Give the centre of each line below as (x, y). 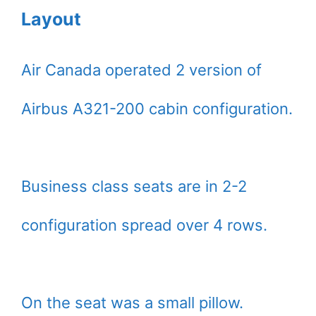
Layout (51, 19)
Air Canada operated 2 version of (141, 70)
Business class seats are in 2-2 (134, 187)
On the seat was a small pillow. (132, 303)
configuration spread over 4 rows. (144, 225)
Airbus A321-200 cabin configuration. (157, 109)
